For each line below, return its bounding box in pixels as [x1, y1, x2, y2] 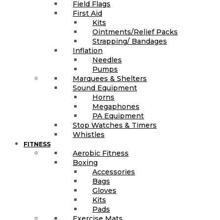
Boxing [73, 158, 98, 167]
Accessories [92, 167, 135, 176]
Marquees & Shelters [73, 74, 147, 83]
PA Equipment [92, 111, 144, 120]
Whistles [73, 130, 105, 139]
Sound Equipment [73, 83, 137, 92]
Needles [92, 55, 122, 64]
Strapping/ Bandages [92, 36, 167, 46]
